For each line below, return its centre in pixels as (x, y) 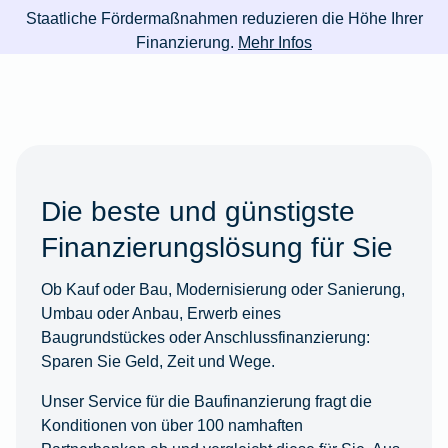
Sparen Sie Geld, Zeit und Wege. (157, 361)
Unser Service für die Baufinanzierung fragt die (206, 401)
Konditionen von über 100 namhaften (171, 425)
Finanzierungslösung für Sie (216, 247)
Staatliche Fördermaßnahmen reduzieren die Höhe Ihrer (224, 18)
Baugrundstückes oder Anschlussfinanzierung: (205, 337)
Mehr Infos (275, 42)
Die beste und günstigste (197, 211)
